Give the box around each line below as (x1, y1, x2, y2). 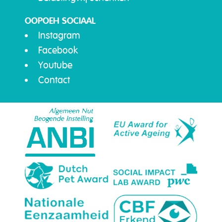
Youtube (38, 59, 72, 71)
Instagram (38, 29, 80, 41)
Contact (38, 74, 70, 86)
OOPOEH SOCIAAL (25, 15, 96, 26)
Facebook (38, 44, 78, 56)
